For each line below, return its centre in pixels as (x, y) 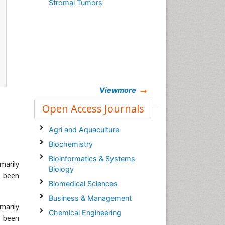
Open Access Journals (93, 109)
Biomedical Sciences (83, 184)
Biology (61, 169)
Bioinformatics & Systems (92, 158)
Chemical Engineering (85, 213)
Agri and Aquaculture (84, 129)
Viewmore (118, 90)
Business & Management (90, 198)
